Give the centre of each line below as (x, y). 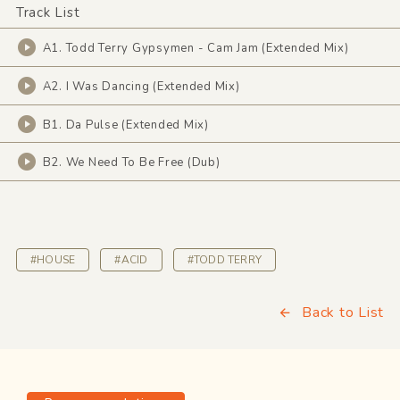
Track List (48, 13)
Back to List (343, 313)
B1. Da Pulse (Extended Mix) (125, 125)
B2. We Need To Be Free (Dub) (131, 163)
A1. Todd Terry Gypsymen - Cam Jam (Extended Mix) (196, 49)
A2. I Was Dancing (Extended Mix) (141, 87)
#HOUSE (53, 260)
